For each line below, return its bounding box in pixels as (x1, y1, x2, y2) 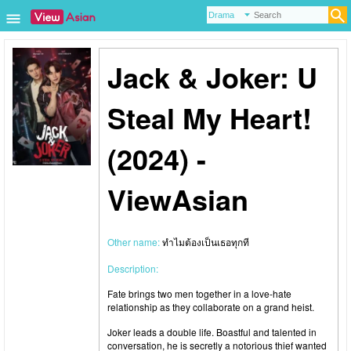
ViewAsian (107, 179, 248, 219)
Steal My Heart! (107, 97, 312, 138)
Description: (107, 262, 158, 275)
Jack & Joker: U (107, 56, 317, 97)
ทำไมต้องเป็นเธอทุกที (162, 235, 249, 248)
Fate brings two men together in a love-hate (107, 287, 291, 300)
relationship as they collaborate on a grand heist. (107, 300, 314, 313)
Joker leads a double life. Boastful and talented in (107, 325, 317, 338)
